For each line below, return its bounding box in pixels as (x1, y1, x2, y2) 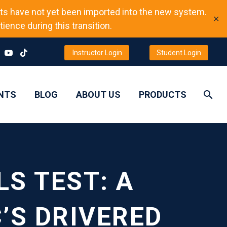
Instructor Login (72, 49, 122, 57)
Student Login (157, 49, 201, 57)
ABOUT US (76, 89, 121, 100)
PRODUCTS (139, 89, 186, 100)
